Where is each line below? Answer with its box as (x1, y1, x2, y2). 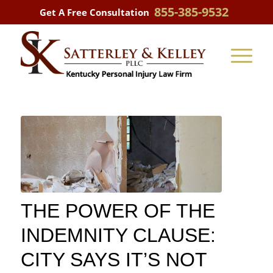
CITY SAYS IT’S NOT (20, 248, 207, 271)
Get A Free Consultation (40, 5, 149, 18)
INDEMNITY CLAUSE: (20, 224, 216, 246)
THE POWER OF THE (20, 199, 215, 222)
